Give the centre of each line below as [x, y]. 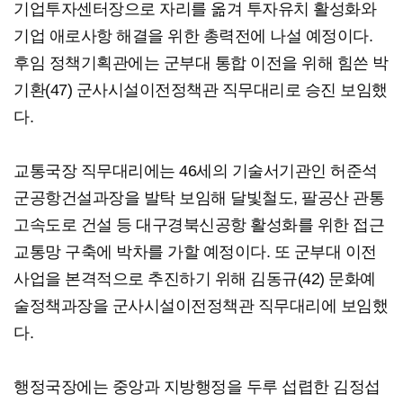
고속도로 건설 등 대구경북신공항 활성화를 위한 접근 [199, 225]
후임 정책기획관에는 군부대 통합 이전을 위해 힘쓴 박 [201, 63]
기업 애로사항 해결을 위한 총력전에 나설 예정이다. [193, 36]
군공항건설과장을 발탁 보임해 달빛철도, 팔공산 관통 [199, 198]
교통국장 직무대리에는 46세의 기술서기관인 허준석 [196, 171]
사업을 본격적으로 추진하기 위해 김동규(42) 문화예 [195, 279]
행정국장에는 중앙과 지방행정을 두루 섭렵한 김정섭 [197, 387]
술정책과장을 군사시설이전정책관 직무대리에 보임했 [201, 306]
